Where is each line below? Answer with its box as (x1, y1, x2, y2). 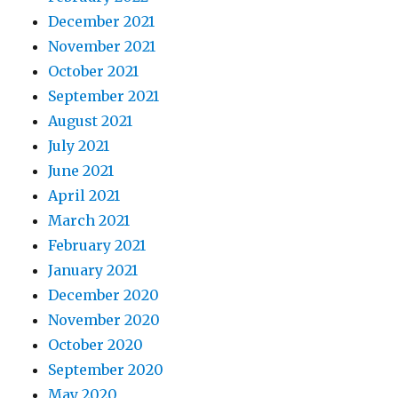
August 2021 (48, 111, 133, 130)
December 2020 (48, 285, 160, 304)
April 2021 (48, 186, 121, 204)
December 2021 (48, 12, 155, 30)
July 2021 (48, 136, 110, 155)
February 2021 (48, 235, 147, 254)
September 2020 (48, 360, 164, 378)
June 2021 (48, 161, 115, 179)
